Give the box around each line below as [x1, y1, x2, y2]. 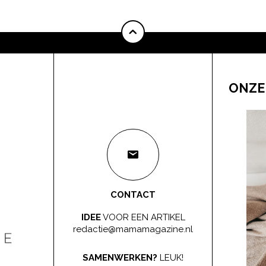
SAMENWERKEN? [83, 252, 157, 264]
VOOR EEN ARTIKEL [100, 212, 185, 223]
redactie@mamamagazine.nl [73, 223, 193, 235]
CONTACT [110, 189, 156, 201]
